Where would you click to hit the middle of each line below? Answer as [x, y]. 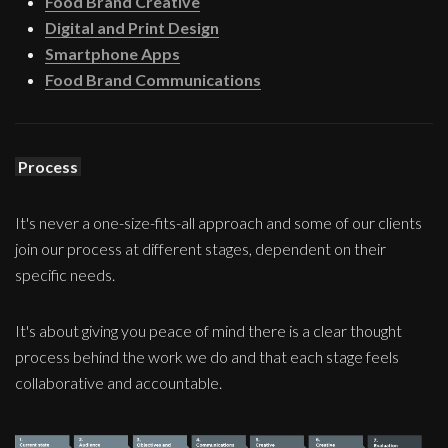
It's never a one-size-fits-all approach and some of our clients [218, 223]
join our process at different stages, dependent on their [200, 249]
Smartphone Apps [112, 54]
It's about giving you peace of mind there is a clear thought [208, 331]
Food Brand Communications [153, 80]
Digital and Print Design [132, 28]
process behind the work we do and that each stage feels [207, 357]
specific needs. [65, 275]
